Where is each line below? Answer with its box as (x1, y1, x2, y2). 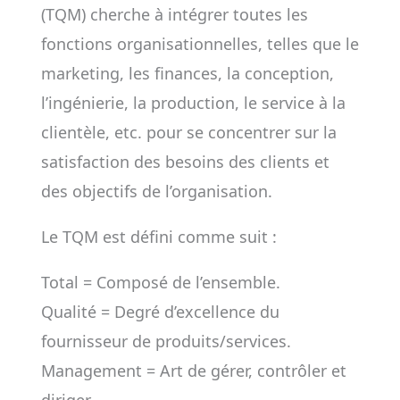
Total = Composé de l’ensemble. (40, 271, 280, 293)
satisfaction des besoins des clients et (40, 151, 329, 172)
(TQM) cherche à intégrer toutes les (40, 4, 308, 25)
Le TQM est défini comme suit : (40, 226, 277, 247)
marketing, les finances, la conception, (40, 62, 334, 84)
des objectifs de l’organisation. (40, 180, 272, 202)
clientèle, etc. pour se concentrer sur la (40, 121, 337, 143)
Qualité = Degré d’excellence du (40, 301, 279, 322)
